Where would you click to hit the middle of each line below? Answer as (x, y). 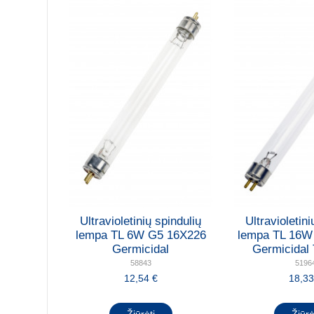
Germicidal (141, 250)
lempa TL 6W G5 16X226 (141, 235)
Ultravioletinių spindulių (141, 221)
